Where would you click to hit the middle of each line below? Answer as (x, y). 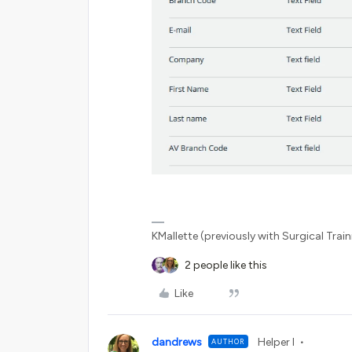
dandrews (177, 343)
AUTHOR (228, 342)
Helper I (276, 343)
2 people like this (226, 266)
